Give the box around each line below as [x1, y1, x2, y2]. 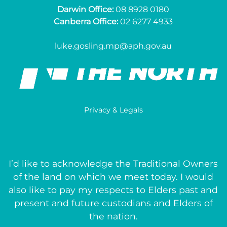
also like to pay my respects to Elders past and [9, 184, 218, 195]
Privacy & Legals [84, 105, 143, 115]
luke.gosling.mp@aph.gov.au [55, 41, 172, 51]
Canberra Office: [54, 16, 121, 26]
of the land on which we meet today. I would [13, 171, 214, 182]
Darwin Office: [57, 4, 114, 14]
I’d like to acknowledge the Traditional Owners [9, 158, 218, 169]
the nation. [89, 210, 138, 221]
